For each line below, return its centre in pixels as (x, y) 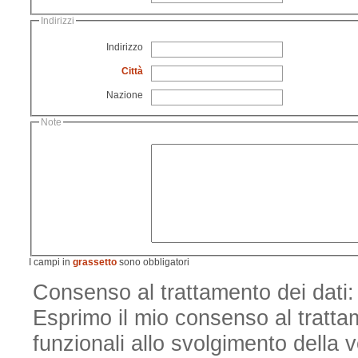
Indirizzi (57, 20)
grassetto (94, 263)
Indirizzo (124, 47)
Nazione (124, 95)
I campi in (50, 263)
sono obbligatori (153, 263)
